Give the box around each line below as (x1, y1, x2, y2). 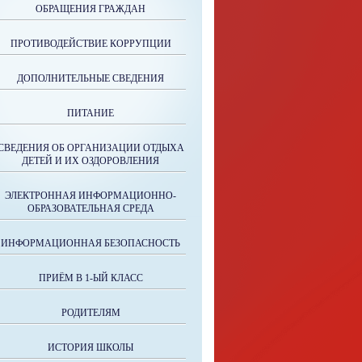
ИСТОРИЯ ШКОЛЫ (48, 342, 133, 353)
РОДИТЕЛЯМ (61, 307, 120, 318)
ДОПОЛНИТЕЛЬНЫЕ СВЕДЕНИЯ (17, 73, 164, 84)
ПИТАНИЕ (67, 107, 114, 119)
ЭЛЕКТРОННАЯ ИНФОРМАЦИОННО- (5, 190, 176, 201)
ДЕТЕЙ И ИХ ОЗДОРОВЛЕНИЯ (22, 155, 159, 166)
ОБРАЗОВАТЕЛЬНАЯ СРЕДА (27, 203, 154, 214)
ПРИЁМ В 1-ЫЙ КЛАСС (38, 272, 143, 284)
